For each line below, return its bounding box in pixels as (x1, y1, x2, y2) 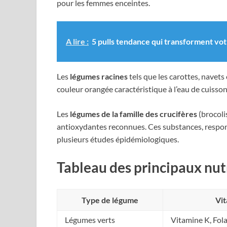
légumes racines (70, 71, 128, 81)
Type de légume (82, 195, 138, 205)
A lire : (66, 36, 89, 46)
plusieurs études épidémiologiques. (57, 134, 179, 144)
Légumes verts (65, 214, 115, 224)
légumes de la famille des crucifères (70, 108, 197, 119)
